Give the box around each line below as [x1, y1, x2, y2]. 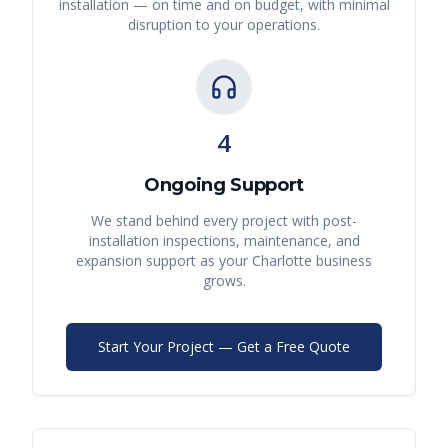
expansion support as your [76, 251, 252, 271]
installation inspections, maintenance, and [88, 231, 360, 251]
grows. [202, 271, 246, 291]
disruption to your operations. [128, 15, 320, 35]
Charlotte [252, 251, 312, 271]
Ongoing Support [144, 174, 304, 197]
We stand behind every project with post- [91, 211, 357, 231]
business [312, 251, 372, 271]
